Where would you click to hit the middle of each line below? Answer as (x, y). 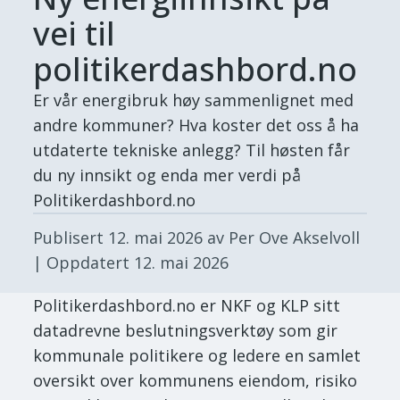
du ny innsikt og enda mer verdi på (167, 175)
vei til (75, 33)
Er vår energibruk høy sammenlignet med (194, 100)
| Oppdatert (84, 262)
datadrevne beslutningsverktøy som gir (186, 330)
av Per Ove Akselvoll (282, 237)
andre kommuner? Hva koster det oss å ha (196, 125)
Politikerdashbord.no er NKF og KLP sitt (187, 305)
